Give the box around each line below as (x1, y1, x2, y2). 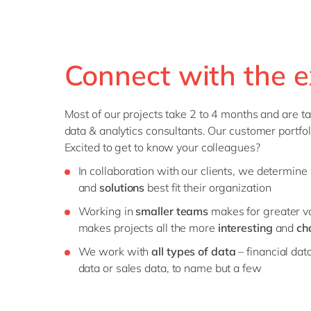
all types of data (151, 244, 236, 258)
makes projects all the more (78, 220, 218, 235)
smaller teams (135, 203, 209, 218)
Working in (78, 203, 136, 218)
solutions (99, 180, 145, 194)
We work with (78, 244, 152, 258)
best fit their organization (144, 180, 271, 194)
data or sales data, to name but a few (78, 260, 262, 275)
